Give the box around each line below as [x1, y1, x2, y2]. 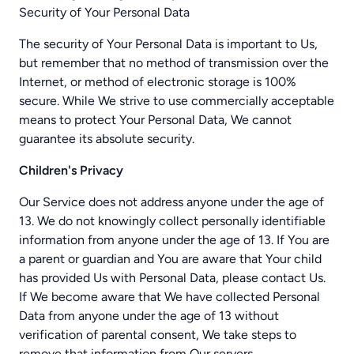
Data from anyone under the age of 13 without [19, 308, 279, 323]
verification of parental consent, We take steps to [19, 327, 296, 342]
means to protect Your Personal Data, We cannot [19, 112, 292, 127]
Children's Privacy [19, 163, 123, 178]
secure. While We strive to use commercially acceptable [19, 93, 334, 108]
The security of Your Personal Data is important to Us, [19, 36, 318, 51]
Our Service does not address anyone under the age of [19, 194, 324, 209]
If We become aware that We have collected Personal [19, 289, 320, 304]
